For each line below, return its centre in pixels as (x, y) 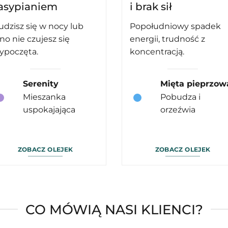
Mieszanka (44, 97)
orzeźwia (178, 110)
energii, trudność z (167, 39)
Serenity (40, 84)
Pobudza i (180, 97)
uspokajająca (49, 110)
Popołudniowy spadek (175, 26)
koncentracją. (157, 52)
